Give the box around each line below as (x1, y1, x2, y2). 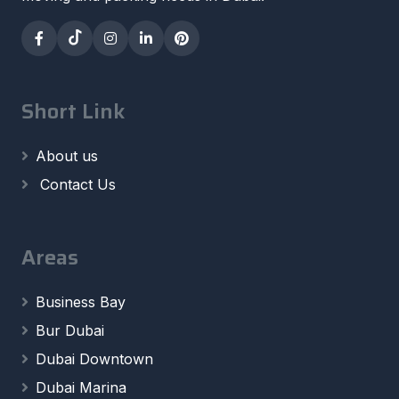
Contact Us (36, 175, 116, 193)
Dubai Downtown (36, 349, 153, 368)
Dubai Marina (36, 378, 126, 396)
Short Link (21, 94, 125, 127)
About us (36, 146, 98, 165)
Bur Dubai (36, 321, 104, 339)
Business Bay (36, 292, 126, 311)
